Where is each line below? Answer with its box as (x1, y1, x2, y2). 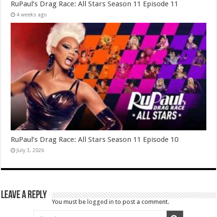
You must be (52, 198, 88, 205)
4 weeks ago (16, 11, 47, 18)
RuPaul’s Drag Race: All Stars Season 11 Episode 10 (11, 135, 179, 144)
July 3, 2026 (16, 147, 45, 154)
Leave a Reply (1, 189, 47, 201)
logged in (87, 198, 114, 205)
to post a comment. (114, 198, 170, 205)
